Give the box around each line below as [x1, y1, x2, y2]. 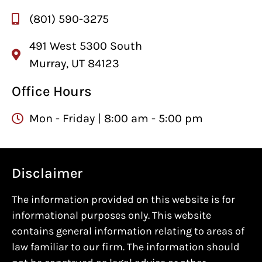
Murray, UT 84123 [29, 57, 119, 71]
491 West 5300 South [29, 39, 142, 53]
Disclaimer [12, 165, 82, 182]
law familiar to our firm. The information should [12, 240, 240, 254]
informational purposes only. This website [12, 209, 211, 222]
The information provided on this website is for [12, 193, 235, 206]
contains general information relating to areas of [12, 225, 244, 238]
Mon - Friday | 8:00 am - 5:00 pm [29, 112, 203, 126]
